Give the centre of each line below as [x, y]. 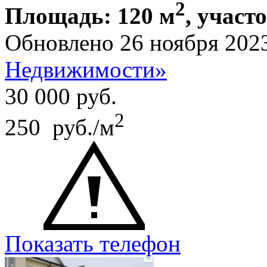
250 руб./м [60, 128]
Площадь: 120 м [90, 16]
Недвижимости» [86, 70]
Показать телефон [93, 244]
